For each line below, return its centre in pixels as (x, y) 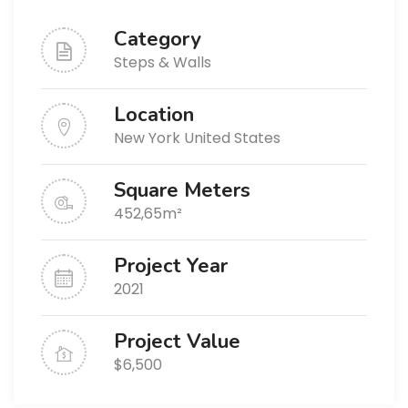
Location (154, 115)
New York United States (197, 138)
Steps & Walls (163, 62)
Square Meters (182, 190)
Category (158, 39)
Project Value (177, 342)
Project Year (171, 266)
